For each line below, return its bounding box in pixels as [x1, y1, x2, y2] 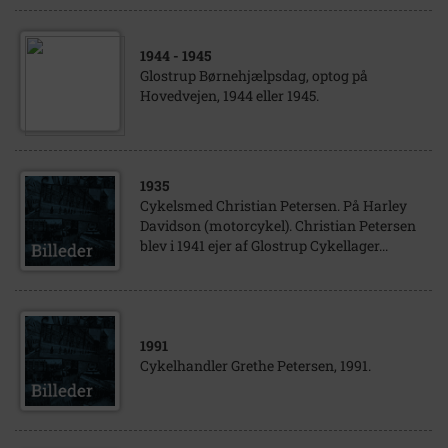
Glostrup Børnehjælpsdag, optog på [140, 66, 368, 85]
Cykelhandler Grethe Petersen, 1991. [140, 356, 371, 375]
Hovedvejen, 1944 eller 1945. [140, 86, 319, 105]
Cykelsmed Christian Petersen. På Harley [140, 196, 407, 215]
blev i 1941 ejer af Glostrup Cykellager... [140, 236, 388, 255]
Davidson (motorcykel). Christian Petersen [140, 216, 416, 235]
